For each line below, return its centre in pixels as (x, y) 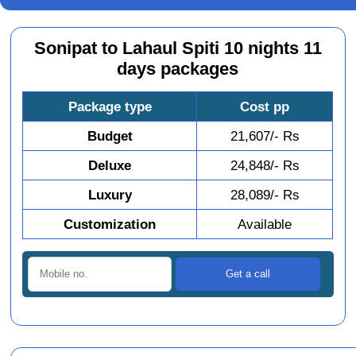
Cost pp (265, 107)
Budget (110, 136)
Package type (110, 107)
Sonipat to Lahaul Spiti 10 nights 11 (178, 49)
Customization (110, 224)
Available (265, 224)
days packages (178, 70)
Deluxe (110, 166)
